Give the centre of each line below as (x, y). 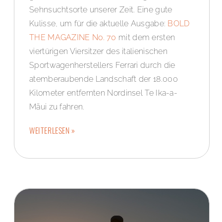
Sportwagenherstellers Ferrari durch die (102, 65)
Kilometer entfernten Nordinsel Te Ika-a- (103, 93)
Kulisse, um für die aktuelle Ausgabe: (99, 24)
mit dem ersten (146, 38)
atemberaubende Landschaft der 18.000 (104, 79)
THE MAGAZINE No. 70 (73, 38)
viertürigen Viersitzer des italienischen (99, 52)
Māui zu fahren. (57, 107)
